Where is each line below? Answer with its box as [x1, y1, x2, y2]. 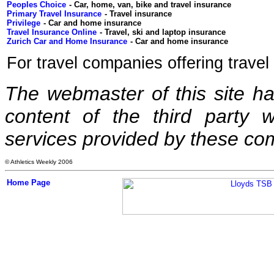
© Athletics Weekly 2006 [5, 158, 73, 165]
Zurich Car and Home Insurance [7, 37, 127, 46]
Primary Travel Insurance [7, 9, 102, 18]
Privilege [7, 18, 40, 28]
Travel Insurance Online [7, 28, 97, 37]
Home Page [7, 178, 50, 187]
